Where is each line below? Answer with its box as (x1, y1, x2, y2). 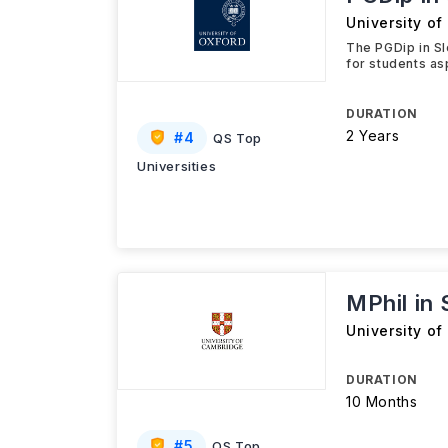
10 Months (346, 393, 418, 410)
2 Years (346, 127, 400, 144)
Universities (137, 158, 217, 174)
